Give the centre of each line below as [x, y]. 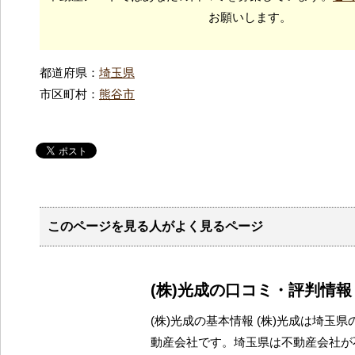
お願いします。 [250, 17]
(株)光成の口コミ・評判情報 [251, 290]
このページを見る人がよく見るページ [155, 226]
